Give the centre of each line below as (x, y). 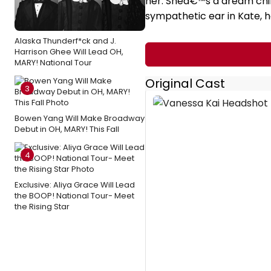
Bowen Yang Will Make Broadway (80, 118)
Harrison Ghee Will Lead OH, (69, 52)
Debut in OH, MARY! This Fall (67, 129)
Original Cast (185, 84)
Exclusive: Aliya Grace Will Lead (75, 185)
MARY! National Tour (53, 63)
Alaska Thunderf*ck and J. (65, 41)
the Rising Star (42, 207)
